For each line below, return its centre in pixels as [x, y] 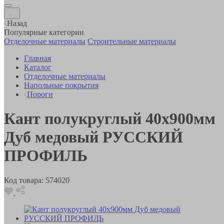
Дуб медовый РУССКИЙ [93, 137]
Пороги [40, 94]
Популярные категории [44, 32]
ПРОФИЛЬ [46, 156]
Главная [37, 58]
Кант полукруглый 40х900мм [110, 119]
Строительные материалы [132, 41]
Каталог [38, 67]
